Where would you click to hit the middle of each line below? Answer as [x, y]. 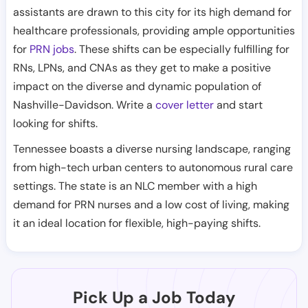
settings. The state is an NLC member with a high [135, 186]
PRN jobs [52, 49]
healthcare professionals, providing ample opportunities [154, 31]
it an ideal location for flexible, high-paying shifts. [137, 223]
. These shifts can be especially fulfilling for [182, 49]
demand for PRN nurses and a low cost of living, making [151, 205]
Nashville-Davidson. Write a [84, 105]
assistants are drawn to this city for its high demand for [152, 12]
